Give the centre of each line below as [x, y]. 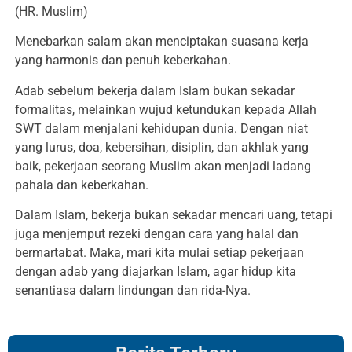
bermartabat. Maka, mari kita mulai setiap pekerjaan [159, 253]
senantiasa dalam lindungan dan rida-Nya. [133, 291]
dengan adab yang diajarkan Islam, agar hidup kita [156, 272]
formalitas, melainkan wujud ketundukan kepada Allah [166, 109]
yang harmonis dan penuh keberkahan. [123, 60]
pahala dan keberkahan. [82, 185]
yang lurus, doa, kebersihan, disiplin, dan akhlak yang [162, 147]
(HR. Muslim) [51, 12]
